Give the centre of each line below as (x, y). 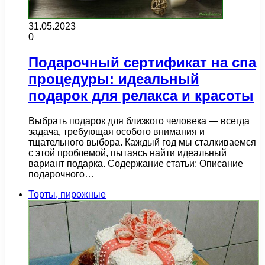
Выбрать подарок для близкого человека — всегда (139, 121)
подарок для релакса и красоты (141, 95)
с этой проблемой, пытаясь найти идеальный (127, 153)
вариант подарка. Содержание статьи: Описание (136, 163)
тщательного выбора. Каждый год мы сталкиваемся (142, 142)
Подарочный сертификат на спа (142, 62)
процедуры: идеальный (114, 79)
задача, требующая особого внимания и (117, 131)
